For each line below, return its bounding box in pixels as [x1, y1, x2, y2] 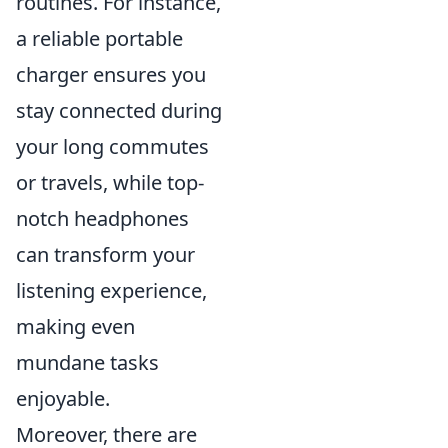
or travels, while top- [16, 169, 204, 197]
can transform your [16, 241, 195, 269]
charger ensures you [16, 61, 206, 89]
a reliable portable [16, 25, 183, 53]
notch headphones [16, 205, 189, 233]
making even [16, 313, 135, 341]
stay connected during [16, 97, 222, 125]
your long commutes [16, 133, 209, 161]
